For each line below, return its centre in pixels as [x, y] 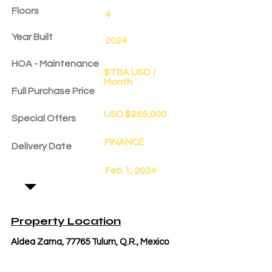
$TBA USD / [130, 72]
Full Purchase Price [53, 91]
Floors [25, 11]
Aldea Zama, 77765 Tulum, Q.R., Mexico [90, 242]
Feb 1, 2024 [131, 171]
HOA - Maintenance [55, 64]
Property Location [66, 221]
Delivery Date [42, 146]
